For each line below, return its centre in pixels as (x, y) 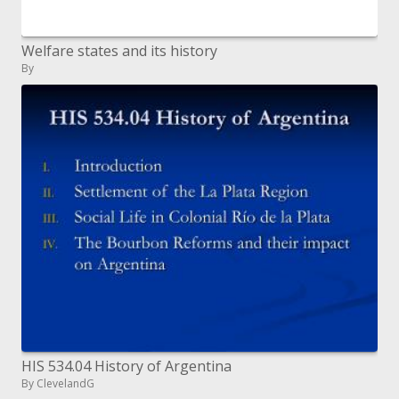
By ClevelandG (58, 383)
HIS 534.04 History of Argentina (126, 366)
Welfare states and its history (119, 51)
